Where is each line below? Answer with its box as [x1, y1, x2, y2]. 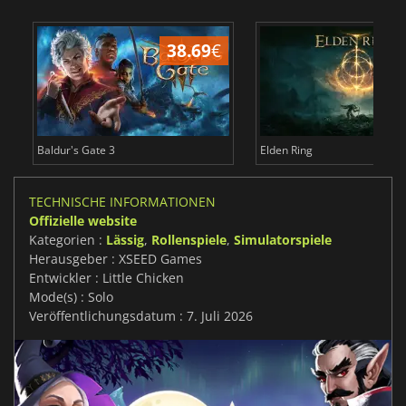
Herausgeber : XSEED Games [29, 250, 202, 268]
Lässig [106, 231, 144, 249]
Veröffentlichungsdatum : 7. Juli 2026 [29, 307, 253, 325]
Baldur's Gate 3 [36, 142, 115, 159]
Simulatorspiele [234, 231, 332, 249]
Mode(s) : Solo [29, 288, 113, 306]
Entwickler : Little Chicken [29, 269, 184, 287]
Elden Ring [259, 142, 313, 159]
